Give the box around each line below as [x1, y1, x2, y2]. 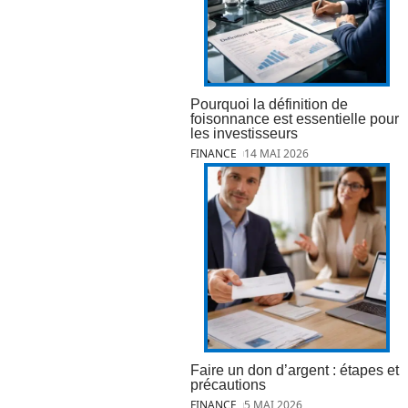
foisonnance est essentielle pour [190, 110, 399, 127]
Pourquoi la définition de [190, 96, 348, 112]
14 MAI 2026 [244, 145, 310, 161]
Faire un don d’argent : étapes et [190, 362, 399, 378]
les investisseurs [190, 125, 298, 141]
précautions [190, 376, 266, 393]
